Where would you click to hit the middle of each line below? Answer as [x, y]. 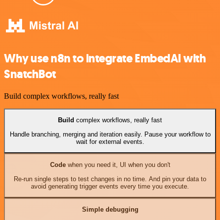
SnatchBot [30, 74]
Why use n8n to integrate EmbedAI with [105, 59]
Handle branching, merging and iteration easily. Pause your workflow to [110, 134]
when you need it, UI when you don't [118, 165]
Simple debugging [110, 210]
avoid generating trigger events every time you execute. [110, 186]
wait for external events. [110, 141]
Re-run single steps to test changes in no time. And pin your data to [110, 179]
